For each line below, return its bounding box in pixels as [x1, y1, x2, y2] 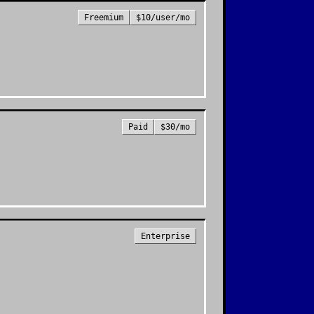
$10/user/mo [136, 13, 190, 22]
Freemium [84, 13, 123, 22]
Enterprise [141, 231, 190, 241]
